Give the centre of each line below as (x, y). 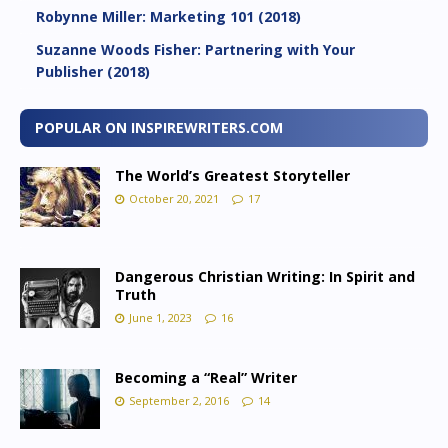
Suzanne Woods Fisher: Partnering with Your (195, 49)
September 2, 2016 (179, 400)
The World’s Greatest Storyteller (232, 175)
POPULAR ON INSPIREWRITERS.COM (159, 127)
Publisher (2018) (93, 71)
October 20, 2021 (174, 198)
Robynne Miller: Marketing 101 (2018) (168, 16)
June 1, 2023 (160, 317)
